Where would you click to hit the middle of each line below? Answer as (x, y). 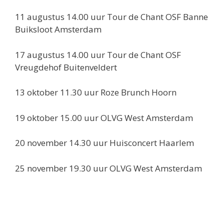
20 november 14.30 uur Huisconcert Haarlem (104, 143)
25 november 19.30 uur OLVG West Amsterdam (108, 168)
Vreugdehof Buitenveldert (66, 67)
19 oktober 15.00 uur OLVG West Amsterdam (104, 117)
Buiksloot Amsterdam (58, 29)
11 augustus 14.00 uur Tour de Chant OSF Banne (111, 17)
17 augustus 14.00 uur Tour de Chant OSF (98, 54)
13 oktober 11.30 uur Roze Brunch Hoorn (96, 92)
